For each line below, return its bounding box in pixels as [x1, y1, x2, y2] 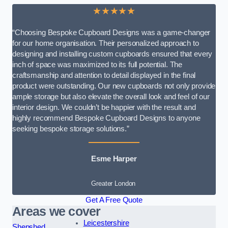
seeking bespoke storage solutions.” [12, 125, 129, 133]
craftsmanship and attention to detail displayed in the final [12, 71, 196, 80]
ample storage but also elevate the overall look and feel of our [12, 93, 210, 101]
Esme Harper [91, 155, 137, 163]
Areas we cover [12, 205, 101, 219]
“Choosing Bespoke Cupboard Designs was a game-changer [12, 28, 211, 37]
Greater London [91, 180, 136, 188]
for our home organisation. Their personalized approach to [12, 39, 199, 48]
